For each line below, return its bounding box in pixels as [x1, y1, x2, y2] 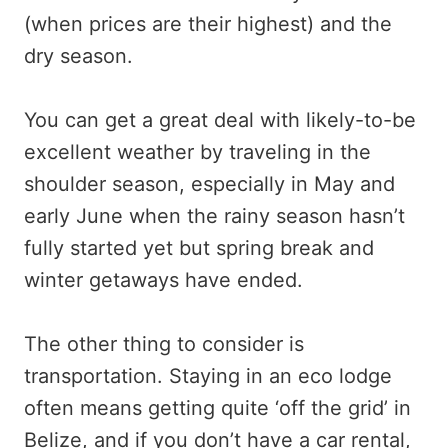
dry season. [24, 44, 133, 69]
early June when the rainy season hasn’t [24, 204, 405, 229]
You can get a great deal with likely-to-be [24, 108, 416, 133]
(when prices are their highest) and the [24, 12, 392, 37]
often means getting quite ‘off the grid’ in [24, 396, 411, 421]
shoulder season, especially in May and [24, 172, 395, 197]
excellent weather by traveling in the [24, 140, 371, 165]
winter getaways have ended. [24, 268, 303, 293]
